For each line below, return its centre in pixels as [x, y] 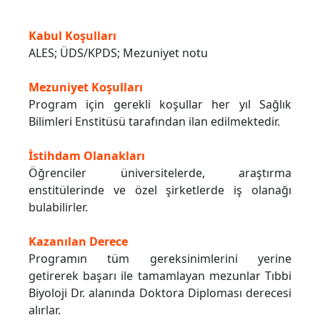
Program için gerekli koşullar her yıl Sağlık [160, 105]
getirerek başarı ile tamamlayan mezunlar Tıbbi [160, 276]
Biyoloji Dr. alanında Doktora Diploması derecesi [160, 293]
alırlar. [45, 310]
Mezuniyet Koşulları [86, 87]
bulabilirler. [58, 207]
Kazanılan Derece [78, 242]
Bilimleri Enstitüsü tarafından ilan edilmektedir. [154, 122]
